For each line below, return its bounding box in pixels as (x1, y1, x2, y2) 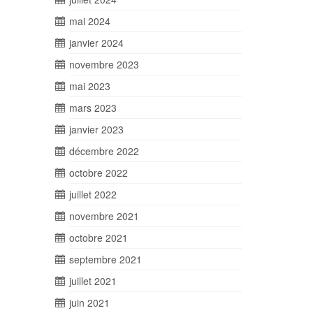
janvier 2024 (68, 36, 124, 50)
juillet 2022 (68, 187, 117, 201)
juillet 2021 (68, 274, 117, 288)
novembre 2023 (68, 57, 139, 71)
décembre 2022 (68, 144, 139, 158)
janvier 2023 (68, 122, 124, 136)
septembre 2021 (68, 252, 142, 266)
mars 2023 (68, 101, 117, 115)
